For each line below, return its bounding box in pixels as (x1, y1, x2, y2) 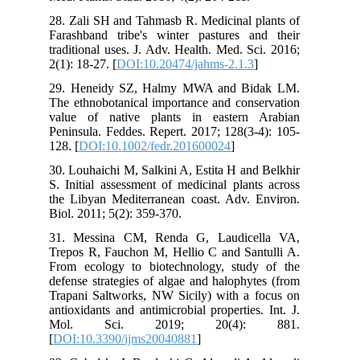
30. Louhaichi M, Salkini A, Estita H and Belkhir (68, 162, 319, 177)
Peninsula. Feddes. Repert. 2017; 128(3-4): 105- (68, 124, 319, 138)
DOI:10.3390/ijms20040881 (72, 331, 217, 346)
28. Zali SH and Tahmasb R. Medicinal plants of (68, 13, 319, 27)
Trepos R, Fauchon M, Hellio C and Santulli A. (68, 244, 319, 259)
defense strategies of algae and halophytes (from (68, 273, 319, 288)
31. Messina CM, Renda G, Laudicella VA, (68, 230, 319, 244)
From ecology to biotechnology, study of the (68, 259, 319, 273)
